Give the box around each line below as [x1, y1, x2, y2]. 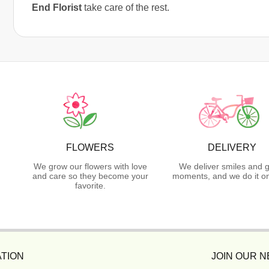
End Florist [32, 2, 82, 13]
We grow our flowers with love [33, 161, 147, 171]
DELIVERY [207, 142, 256, 153]
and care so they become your [32, 171, 148, 181]
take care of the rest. [82, 2, 169, 13]
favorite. [74, 180, 106, 190]
